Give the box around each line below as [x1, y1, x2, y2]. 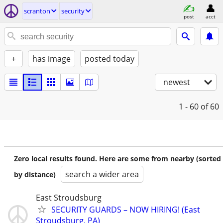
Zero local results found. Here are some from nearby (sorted [14, 154, 221, 163]
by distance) [14, 170, 56, 179]
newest [163, 77, 190, 88]
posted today [85, 53, 134, 64]
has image [32, 53, 71, 64]
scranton [24, 6, 50, 15]
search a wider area [65, 169, 139, 180]
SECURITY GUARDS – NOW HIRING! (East [51, 204, 200, 215]
